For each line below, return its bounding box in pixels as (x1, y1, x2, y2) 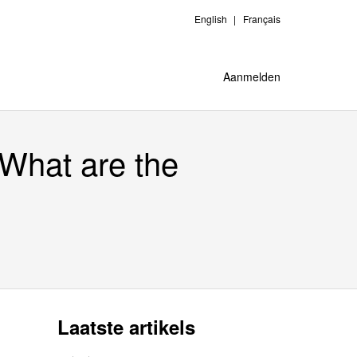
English (194, 12, 227, 25)
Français (243, 12, 280, 25)
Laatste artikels (57, 313, 195, 340)
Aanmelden (223, 69, 280, 84)
